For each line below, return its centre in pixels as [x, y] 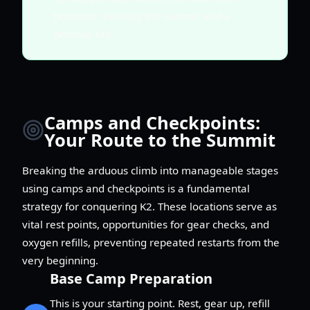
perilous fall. [83, 34]
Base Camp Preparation [131, 278]
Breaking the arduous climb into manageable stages [150, 170]
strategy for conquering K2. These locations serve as [149, 206]
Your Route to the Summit [160, 140]
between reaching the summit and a [142, 16]
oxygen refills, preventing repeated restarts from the [151, 242]
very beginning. [60, 260]
